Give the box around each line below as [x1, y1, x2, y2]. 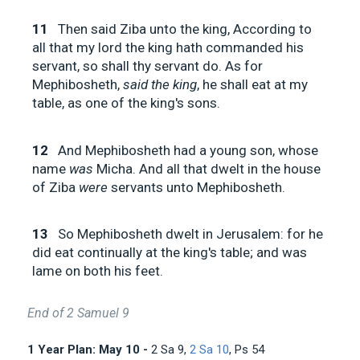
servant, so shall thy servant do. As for [32, 58, 263, 75]
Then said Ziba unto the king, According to [58, 21, 312, 38]
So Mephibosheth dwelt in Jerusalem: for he [58, 226, 323, 243]
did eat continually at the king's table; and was [32, 244, 307, 261]
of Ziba [32, 178, 79, 195]
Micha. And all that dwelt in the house [93, 160, 321, 177]
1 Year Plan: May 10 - [27, 342, 151, 358]
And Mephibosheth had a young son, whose [58, 141, 318, 158]
